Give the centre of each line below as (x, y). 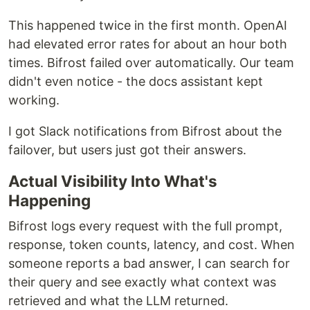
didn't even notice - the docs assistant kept (136, 81)
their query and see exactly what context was (142, 282)
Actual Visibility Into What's (113, 181)
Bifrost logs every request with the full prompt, (145, 226)
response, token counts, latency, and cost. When (152, 245)
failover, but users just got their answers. (127, 150)
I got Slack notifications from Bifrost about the (145, 131)
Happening (49, 200)
